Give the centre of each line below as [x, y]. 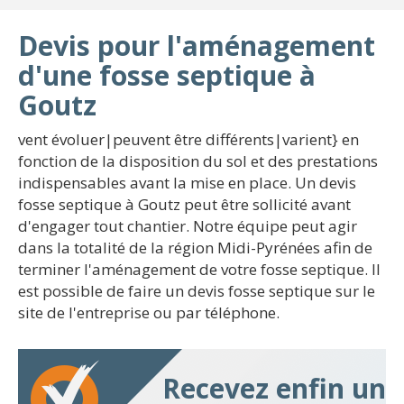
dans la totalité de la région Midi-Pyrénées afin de [195, 248]
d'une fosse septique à [167, 75]
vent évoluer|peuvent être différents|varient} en [188, 139]
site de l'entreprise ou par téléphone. [149, 312]
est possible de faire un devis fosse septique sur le [197, 291]
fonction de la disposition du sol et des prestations [198, 161]
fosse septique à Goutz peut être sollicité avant [184, 204]
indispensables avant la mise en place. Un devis [187, 183]
